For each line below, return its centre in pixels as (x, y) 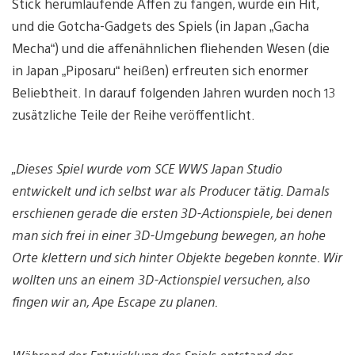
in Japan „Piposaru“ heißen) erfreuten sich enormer (160, 71)
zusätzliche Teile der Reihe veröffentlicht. (134, 115)
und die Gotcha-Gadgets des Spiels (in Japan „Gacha (160, 26)
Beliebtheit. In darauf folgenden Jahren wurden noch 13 (174, 93)
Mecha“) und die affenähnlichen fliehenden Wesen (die (171, 48)
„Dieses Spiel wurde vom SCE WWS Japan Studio (147, 169)
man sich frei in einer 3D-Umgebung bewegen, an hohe (169, 235)
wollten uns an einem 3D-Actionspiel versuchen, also (161, 280)
